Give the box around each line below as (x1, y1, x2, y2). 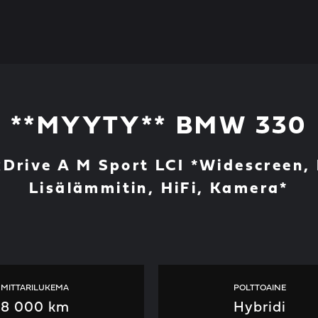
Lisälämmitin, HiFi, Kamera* (29, 181, 289, 197)
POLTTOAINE (233, 284, 286, 292)
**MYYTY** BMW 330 (11, 114, 307, 140)
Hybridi (233, 301, 286, 315)
